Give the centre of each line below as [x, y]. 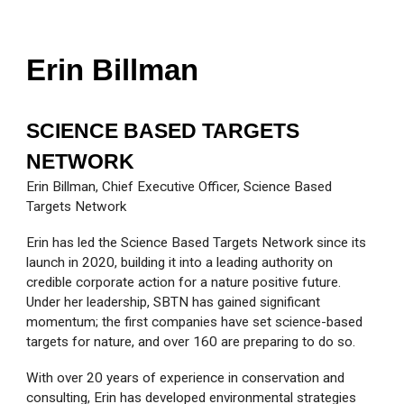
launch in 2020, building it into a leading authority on [180, 263]
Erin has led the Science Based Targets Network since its [197, 243]
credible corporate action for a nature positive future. [184, 283]
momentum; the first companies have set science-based [195, 322]
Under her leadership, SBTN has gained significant [174, 303]
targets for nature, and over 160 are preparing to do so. [191, 342]
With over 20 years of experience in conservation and [186, 378]
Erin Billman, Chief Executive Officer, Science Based [179, 187]
